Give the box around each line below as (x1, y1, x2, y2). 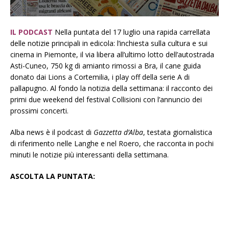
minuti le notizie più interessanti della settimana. (10, 150, 169, 160)
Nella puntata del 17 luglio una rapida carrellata (55, 27, 210, 37)
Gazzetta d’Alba (94, 127, 143, 138)
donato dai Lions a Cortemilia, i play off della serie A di (10, 72, 190, 82)
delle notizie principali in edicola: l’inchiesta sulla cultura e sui (10, 38, 208, 49)
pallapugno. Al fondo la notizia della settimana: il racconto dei (10, 83, 213, 94)
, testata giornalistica (143, 127, 212, 138)
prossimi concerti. (10, 106, 68, 116)
